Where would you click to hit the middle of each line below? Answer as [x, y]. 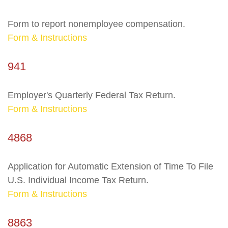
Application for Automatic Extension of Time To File [110, 166]
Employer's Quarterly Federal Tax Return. [92, 95]
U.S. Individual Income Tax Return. [78, 180]
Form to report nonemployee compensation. [96, 24]
